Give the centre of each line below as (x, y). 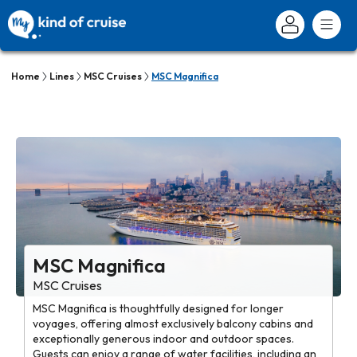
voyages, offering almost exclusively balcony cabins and (173, 324)
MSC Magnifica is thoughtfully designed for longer (159, 308)
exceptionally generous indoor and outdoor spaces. (164, 339)
